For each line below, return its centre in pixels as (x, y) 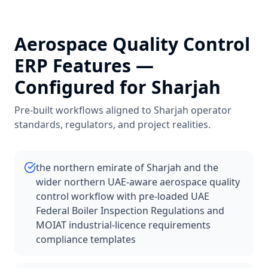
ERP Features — (84, 66)
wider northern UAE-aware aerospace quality (138, 182)
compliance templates (86, 239)
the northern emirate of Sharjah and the (127, 167)
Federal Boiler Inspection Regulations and (130, 211)
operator (210, 110)
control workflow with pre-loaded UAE (123, 196)
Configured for (83, 87)
